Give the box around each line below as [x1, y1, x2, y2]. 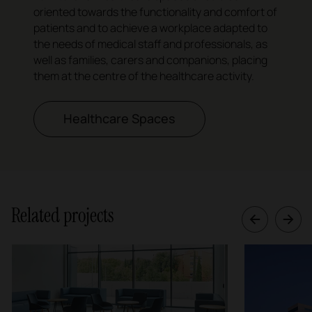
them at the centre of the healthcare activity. [33, 68, 254, 84]
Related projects [11, 203, 114, 229]
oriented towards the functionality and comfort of [33, 4, 277, 20]
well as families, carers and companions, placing [33, 52, 267, 68]
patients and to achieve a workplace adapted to [33, 20, 267, 36]
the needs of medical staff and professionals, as [33, 36, 267, 52]
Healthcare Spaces [63, 109, 175, 127]
